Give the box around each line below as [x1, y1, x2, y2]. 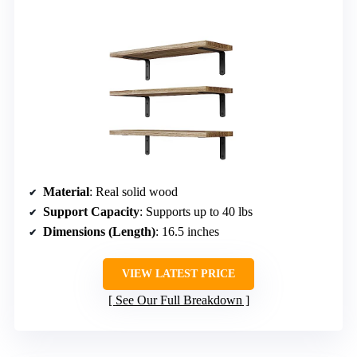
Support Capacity [43, 205, 139, 219]
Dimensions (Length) [43, 225, 155, 239]
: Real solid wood [89, 185, 178, 199]
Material [43, 185, 89, 199]
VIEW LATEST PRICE [122, 268, 235, 280]
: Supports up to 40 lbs [139, 205, 253, 219]
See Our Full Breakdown [115, 293, 242, 308]
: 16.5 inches [155, 225, 219, 239]
